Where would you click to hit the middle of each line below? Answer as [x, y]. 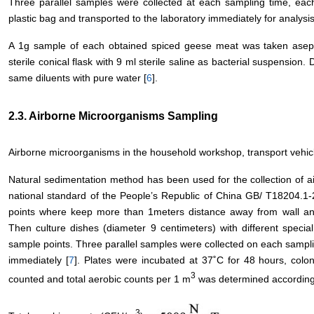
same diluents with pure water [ [77, 77]
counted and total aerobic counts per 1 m [100, 279]
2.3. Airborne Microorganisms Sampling [113, 116]
